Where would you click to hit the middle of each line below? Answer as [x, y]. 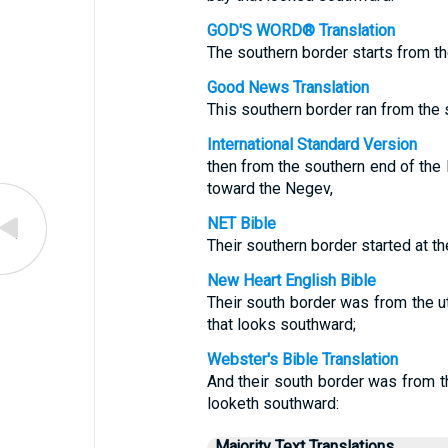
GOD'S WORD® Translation [300, 30]
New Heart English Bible [291, 280]
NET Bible [241, 223]
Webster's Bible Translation [302, 359]
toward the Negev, [269, 188]
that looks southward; [281, 324]
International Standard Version [311, 144]
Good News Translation [287, 87]
